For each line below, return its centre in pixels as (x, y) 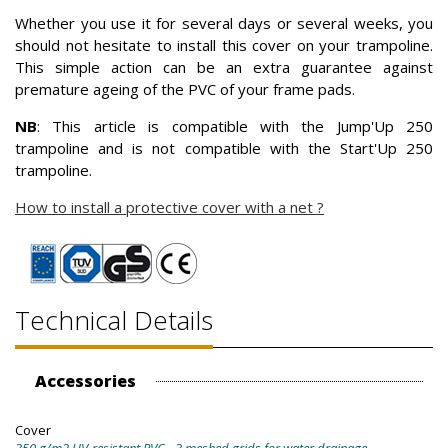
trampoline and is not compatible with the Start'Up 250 (224, 148)
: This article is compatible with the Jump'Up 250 (235, 126)
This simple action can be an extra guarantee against (224, 67)
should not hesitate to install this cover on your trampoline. (224, 45)
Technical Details (114, 320)
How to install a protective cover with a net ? (169, 207)
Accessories (85, 381)
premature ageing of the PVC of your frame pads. (185, 89)
